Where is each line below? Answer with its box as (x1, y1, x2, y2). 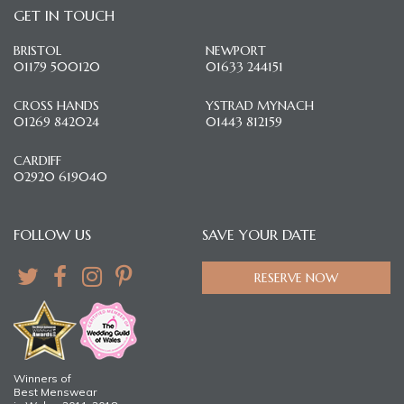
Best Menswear (14, 385, 96, 399)
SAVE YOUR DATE (202, 225, 317, 244)
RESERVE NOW (254, 270, 338, 287)
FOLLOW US (14, 225, 91, 244)
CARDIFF (14, 152, 61, 170)
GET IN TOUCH (14, 6, 115, 25)
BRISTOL (14, 42, 61, 60)
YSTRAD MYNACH (206, 97, 315, 115)
